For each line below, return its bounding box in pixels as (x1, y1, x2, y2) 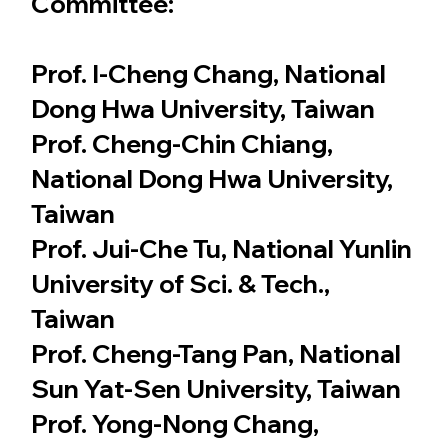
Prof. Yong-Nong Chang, (30, 407, 319, 439)
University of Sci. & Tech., (30, 267, 330, 299)
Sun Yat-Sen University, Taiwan (30, 372, 401, 404)
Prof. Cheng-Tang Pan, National (30, 337, 401, 369)
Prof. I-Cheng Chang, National (30, 57, 386, 89)
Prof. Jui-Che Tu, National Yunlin (30, 232, 412, 264)
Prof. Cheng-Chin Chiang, (30, 127, 333, 159)
